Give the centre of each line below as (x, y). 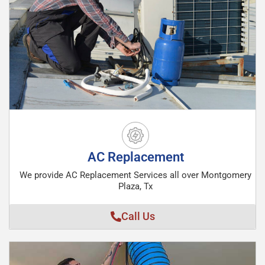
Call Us (138, 216)
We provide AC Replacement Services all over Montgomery (135, 175)
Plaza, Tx (135, 186)
